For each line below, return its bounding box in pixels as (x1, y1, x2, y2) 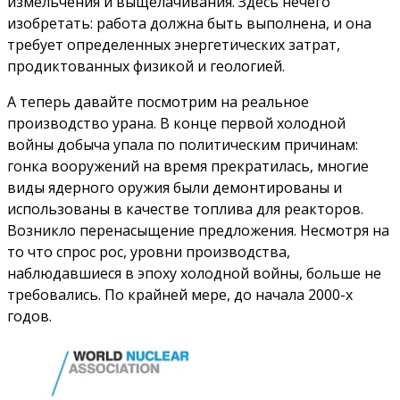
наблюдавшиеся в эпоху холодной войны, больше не (7, 263, 381, 284)
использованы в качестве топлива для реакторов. (7, 199, 363, 220)
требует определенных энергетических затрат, (7, 35, 340, 55)
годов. (7, 306, 52, 327)
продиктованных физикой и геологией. (7, 56, 285, 77)
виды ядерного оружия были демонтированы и (7, 178, 342, 198)
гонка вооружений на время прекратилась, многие (7, 156, 369, 177)
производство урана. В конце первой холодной (7, 113, 346, 134)
